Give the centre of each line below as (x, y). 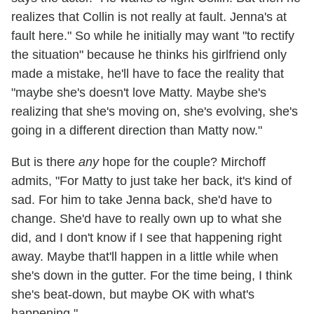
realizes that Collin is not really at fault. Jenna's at (149, 16)
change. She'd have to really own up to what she (146, 218)
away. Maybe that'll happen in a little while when (145, 256)
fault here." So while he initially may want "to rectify (153, 35)
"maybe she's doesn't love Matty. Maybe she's (139, 92)
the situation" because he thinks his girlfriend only (149, 54)
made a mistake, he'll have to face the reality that (148, 73)
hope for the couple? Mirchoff (182, 162)
